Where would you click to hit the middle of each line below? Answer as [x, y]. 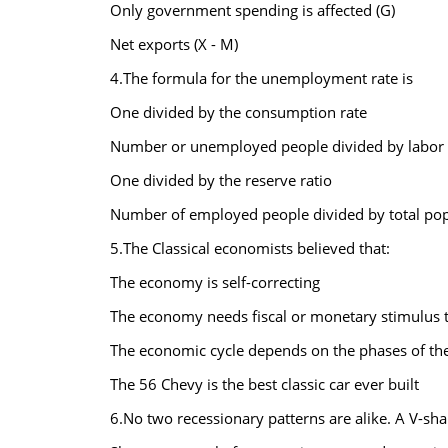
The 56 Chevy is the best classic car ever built [264, 384]
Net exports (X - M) [173, 44]
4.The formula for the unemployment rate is [261, 78]
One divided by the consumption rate [238, 112]
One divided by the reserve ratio [220, 180]
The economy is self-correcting [214, 282]
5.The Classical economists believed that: [249, 248]
